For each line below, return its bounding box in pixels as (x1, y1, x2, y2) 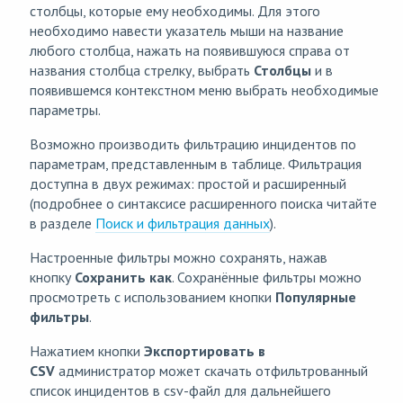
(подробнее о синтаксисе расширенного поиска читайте (30, 194, 377, 213)
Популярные (275, 288, 356, 307)
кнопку (30, 268, 75, 287)
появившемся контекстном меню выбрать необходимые (30, 81, 379, 100)
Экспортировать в (144, 342, 265, 361)
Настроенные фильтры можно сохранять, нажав (30, 248, 327, 267)
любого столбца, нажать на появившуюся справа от (30, 41, 350, 60)
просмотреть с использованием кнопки (30, 288, 275, 307)
